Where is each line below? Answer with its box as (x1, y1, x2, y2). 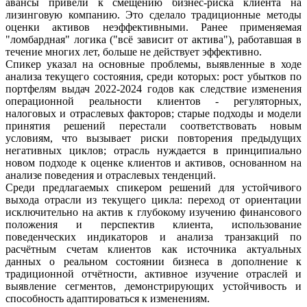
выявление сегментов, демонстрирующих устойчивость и (5, 280, 302, 292)
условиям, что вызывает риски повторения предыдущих (5, 132, 302, 144)
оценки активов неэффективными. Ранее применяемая (5, 21, 302, 33)
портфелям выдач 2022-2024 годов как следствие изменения (5, 82, 302, 95)
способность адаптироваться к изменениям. (5, 292, 210, 304)
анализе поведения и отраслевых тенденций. (5, 169, 216, 181)
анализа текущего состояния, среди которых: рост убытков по (5, 70, 302, 82)
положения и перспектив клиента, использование (5, 218, 302, 230)
